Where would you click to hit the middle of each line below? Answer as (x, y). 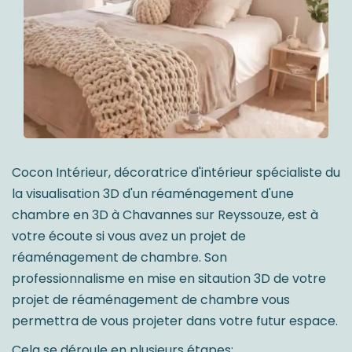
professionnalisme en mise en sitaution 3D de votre (169, 278)
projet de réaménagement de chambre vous (151, 299)
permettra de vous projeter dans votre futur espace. (175, 321)
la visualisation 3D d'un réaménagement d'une (153, 193)
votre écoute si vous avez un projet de (129, 236)
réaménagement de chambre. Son (119, 257)
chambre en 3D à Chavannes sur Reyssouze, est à (165, 214)
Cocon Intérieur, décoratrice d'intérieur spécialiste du (176, 172)
